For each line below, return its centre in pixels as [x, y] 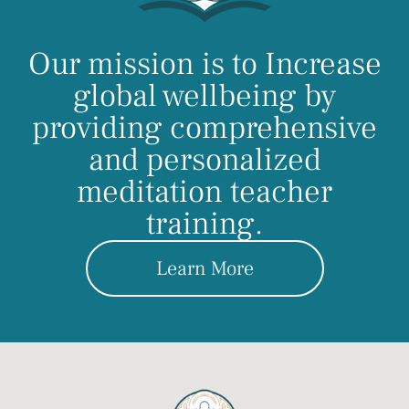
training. [204, 224]
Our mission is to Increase [204, 64]
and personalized [204, 160]
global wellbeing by [204, 96]
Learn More [204, 268]
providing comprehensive [204, 128]
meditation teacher [204, 192]
